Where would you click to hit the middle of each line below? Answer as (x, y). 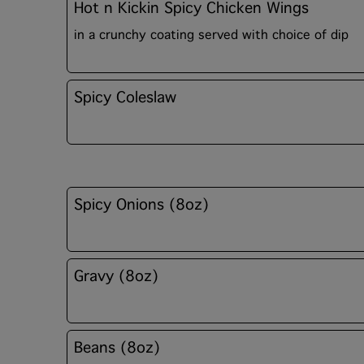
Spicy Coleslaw (125, 97)
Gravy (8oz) (116, 276)
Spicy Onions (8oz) (141, 205)
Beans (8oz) (117, 348)
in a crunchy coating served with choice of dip (211, 35)
